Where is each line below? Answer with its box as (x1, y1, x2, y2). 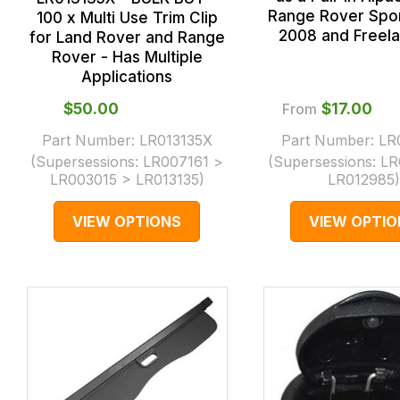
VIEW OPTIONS (72, 212, 182, 231)
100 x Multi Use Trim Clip (36, 9, 218, 28)
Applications (81, 68, 173, 87)
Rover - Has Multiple (51, 48, 203, 67)
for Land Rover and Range (29, 29, 225, 47)
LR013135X (138, 131, 212, 150)
